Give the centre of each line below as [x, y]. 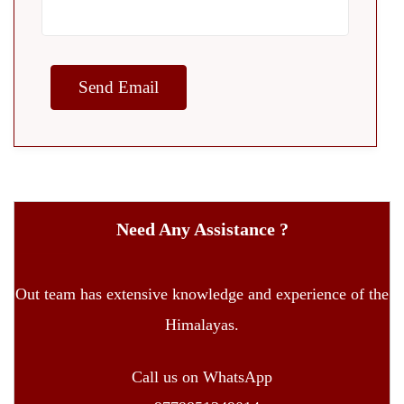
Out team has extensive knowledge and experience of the [202, 294]
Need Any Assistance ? [202, 230]
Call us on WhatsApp [202, 377]
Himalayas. [202, 325]
